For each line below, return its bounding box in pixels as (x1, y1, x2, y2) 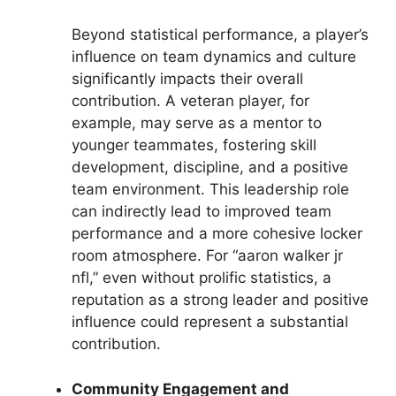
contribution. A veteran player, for (72, 92, 309, 110)
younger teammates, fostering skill (72, 136, 316, 155)
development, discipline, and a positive (72, 158, 348, 177)
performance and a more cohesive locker (72, 225, 362, 243)
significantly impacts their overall (72, 70, 303, 88)
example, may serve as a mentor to (72, 114, 322, 133)
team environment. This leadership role (72, 180, 349, 199)
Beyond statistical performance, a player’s (72, 26, 369, 44)
